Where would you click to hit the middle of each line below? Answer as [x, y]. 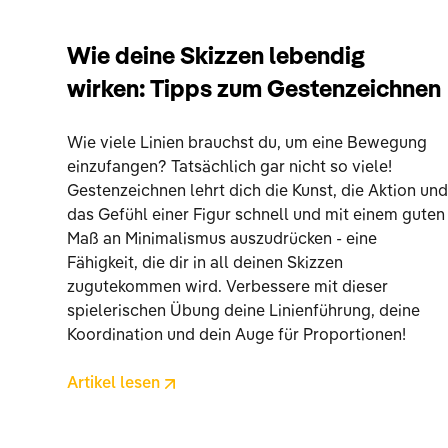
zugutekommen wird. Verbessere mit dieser [228, 287]
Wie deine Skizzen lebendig [216, 57]
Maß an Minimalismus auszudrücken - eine [222, 239]
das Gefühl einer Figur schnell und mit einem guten [256, 215]
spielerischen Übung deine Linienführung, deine [244, 311]
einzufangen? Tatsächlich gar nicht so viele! [230, 167]
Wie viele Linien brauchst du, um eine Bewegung [247, 143]
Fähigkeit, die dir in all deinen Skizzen [205, 263]
